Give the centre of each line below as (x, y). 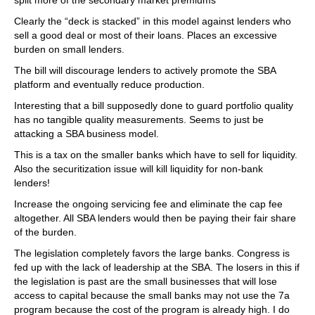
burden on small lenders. (69, 49)
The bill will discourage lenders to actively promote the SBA (145, 70)
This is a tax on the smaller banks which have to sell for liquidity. (156, 155)
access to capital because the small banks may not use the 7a (152, 295)
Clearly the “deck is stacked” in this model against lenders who (153, 21)
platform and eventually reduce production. (109, 84)
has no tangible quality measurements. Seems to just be (139, 120)
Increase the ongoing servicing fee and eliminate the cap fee (148, 204)
